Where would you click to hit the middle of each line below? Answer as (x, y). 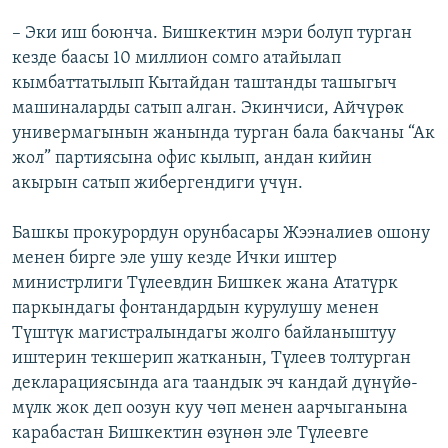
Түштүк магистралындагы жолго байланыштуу (204, 334)
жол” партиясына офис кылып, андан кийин (192, 159)
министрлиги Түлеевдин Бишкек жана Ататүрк (205, 284)
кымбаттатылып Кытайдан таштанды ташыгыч (204, 84)
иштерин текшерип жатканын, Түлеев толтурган (211, 359)
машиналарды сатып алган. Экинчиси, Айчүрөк (208, 109)
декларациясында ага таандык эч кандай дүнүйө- (215, 384)
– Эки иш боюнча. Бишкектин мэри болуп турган (212, 34)
